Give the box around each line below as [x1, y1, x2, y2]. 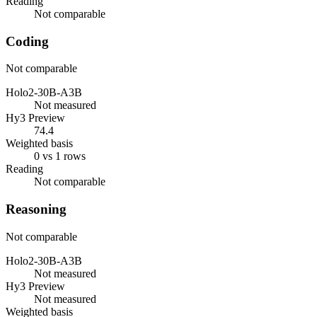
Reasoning [6, 202, 67, 217]
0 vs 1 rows [34, 150, 86, 163]
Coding [6, 33, 49, 49]
